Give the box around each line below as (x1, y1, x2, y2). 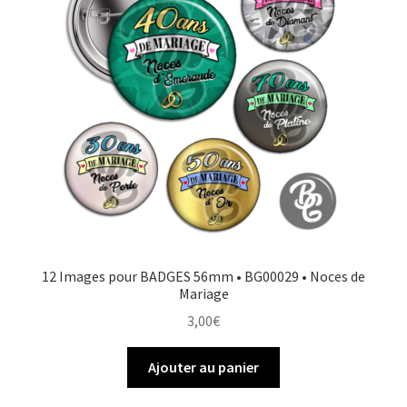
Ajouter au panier (148, 358, 259, 377)
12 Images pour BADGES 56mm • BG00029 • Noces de (42, 266, 365, 285)
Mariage (178, 283, 229, 303)
